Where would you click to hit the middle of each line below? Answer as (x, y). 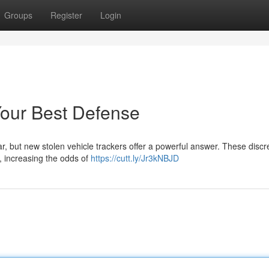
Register (66, 15)
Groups (18, 15)
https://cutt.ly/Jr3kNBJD (135, 158)
